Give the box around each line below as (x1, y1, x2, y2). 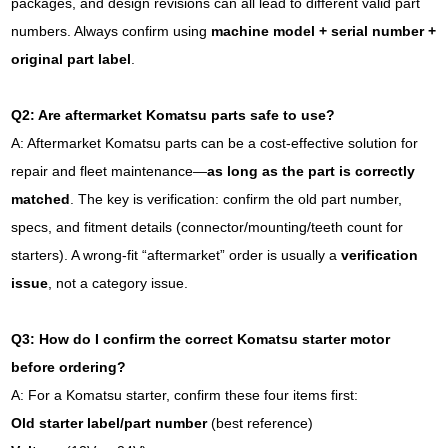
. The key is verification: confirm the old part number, (70, 191, 403, 207)
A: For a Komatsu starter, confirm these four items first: (11, 387, 359, 403)
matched (11, 191, 71, 207)
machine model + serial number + (211, 23, 437, 39)
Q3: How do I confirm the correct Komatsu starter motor (11, 331, 391, 347)
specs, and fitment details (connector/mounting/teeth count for (11, 219, 404, 235)
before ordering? (11, 359, 127, 375)
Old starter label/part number (11, 415, 208, 431)
